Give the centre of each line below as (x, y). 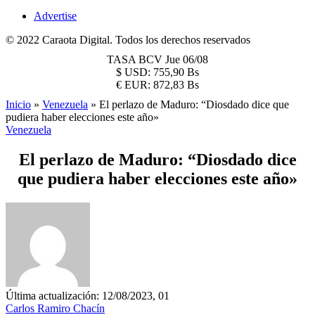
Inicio (18, 104)
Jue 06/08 (187, 59)
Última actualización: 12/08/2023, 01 (88, 295)
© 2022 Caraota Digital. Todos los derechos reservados (128, 40)
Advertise (55, 16)
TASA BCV (136, 59)
